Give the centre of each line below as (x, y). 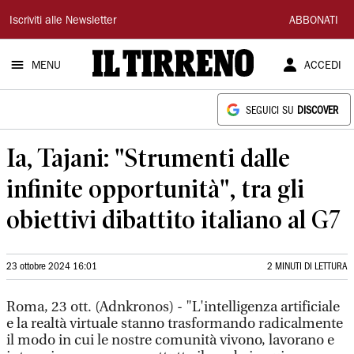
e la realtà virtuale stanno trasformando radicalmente (175, 324)
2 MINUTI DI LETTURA (307, 267)
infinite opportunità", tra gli (155, 188)
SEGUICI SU (271, 111)
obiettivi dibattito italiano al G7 (173, 219)
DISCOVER (318, 111)
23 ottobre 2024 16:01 (52, 267)
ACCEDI (322, 66)
